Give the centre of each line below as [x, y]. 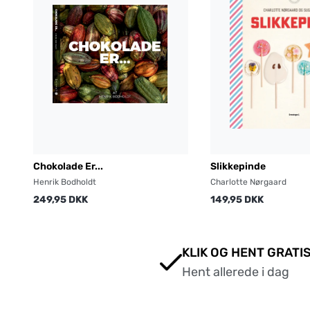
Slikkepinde [238, 167]
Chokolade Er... [68, 167]
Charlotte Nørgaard [248, 182]
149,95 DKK [237, 200]
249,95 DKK [61, 200]
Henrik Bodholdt [65, 182]
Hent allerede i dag [236, 272]
